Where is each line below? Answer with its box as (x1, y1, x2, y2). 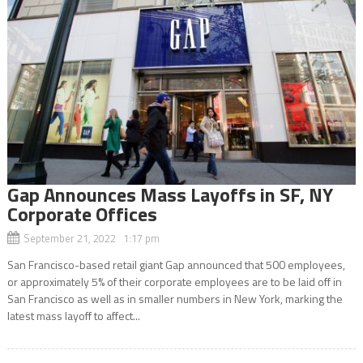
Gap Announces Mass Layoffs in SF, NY (6, 179, 333, 209)
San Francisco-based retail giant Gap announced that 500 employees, (6, 255, 345, 273)
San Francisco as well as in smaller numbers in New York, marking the (6, 289, 343, 307)
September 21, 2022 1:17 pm (23, 229, 160, 246)
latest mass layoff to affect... (6, 306, 140, 324)
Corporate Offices (6, 199, 157, 228)
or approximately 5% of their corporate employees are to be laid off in (6, 272, 342, 290)
